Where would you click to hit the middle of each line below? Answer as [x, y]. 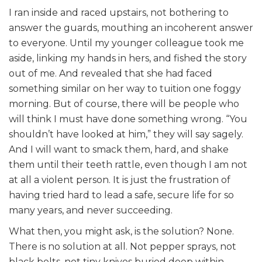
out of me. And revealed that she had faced [111, 73]
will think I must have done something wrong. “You [128, 119]
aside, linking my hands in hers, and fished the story [128, 58]
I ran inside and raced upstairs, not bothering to [119, 13]
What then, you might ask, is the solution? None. [121, 231]
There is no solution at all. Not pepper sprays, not [123, 247]
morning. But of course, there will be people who [124, 104]
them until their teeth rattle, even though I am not [128, 165]
